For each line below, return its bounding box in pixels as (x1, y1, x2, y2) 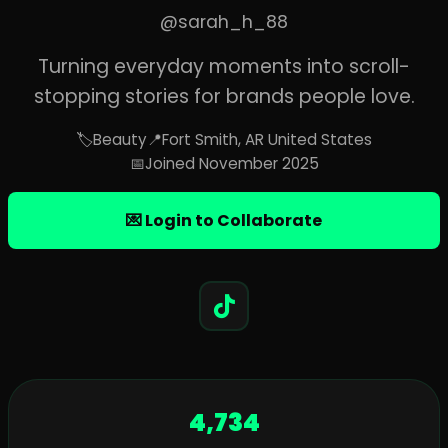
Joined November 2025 (144, 153, 319, 174)
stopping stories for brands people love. (33, 83, 415, 110)
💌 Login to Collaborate (126, 209, 322, 232)
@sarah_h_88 (160, 10, 288, 34)
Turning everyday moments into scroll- (38, 53, 410, 80)
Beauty (93, 129, 147, 150)
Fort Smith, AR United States (162, 129, 372, 150)
